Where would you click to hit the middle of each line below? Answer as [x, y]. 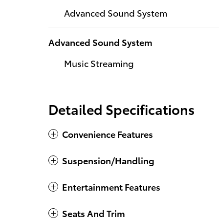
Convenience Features [108, 133]
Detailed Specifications [121, 109]
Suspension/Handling [108, 160]
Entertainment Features [111, 186]
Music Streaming [99, 63]
